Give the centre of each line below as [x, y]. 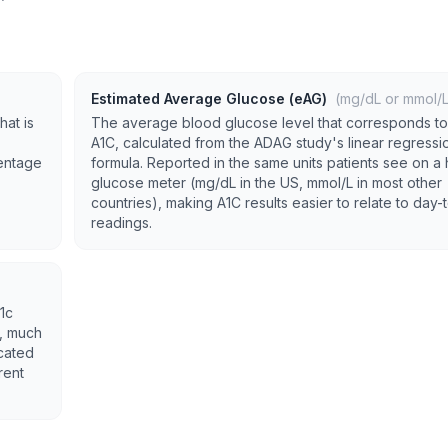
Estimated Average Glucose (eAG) [211, 98]
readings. [121, 222]
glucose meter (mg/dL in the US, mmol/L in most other [266, 182]
